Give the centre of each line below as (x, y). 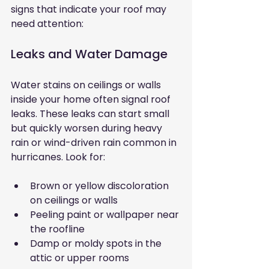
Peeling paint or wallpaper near (106, 215)
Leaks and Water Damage (89, 54)
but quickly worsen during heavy (88, 128)
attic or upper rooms (80, 258)
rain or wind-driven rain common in (95, 143)
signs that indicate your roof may (90, 10)
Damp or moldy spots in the (97, 244)
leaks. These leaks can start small (91, 114)
